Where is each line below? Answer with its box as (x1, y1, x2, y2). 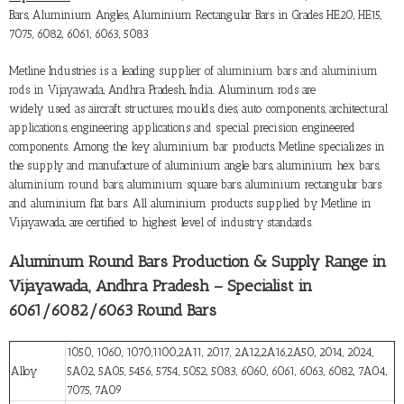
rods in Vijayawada (9, 82, 104, 96)
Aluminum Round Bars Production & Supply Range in (9, 251, 386, 271)
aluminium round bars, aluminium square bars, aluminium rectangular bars (9, 177, 381, 191)
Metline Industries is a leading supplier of (9, 63, 217, 78)
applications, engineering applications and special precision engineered (9, 120, 355, 134)
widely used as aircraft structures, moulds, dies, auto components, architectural (9, 101, 388, 115)
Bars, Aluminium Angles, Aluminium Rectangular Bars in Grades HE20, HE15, (9, 7, 381, 22)
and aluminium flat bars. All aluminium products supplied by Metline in (9, 196, 372, 210)
